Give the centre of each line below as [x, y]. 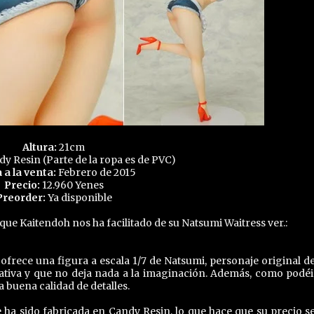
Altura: [40, 147]
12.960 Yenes [73, 185]
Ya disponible [80, 198]
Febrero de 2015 [96, 172]
